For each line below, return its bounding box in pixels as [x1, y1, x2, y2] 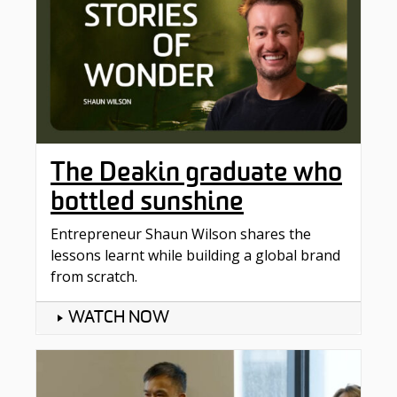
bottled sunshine [51, 183, 244, 219]
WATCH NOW [68, 308, 169, 327]
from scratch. [51, 266, 137, 286]
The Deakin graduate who [51, 153, 342, 190]
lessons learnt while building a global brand [51, 245, 340, 265]
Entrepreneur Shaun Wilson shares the [51, 223, 311, 244]
